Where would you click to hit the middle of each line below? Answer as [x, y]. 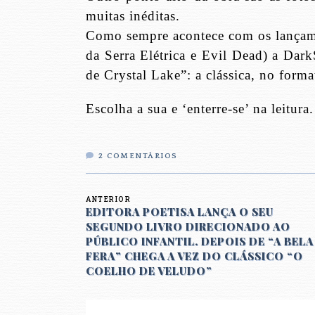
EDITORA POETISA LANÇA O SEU [180, 212]
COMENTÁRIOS [142, 156]
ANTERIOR [108, 200]
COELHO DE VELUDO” [149, 271]
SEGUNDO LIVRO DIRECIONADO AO [188, 227]
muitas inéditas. [133, 16]
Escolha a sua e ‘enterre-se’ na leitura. [200, 109]
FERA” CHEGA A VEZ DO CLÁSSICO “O [194, 256]
